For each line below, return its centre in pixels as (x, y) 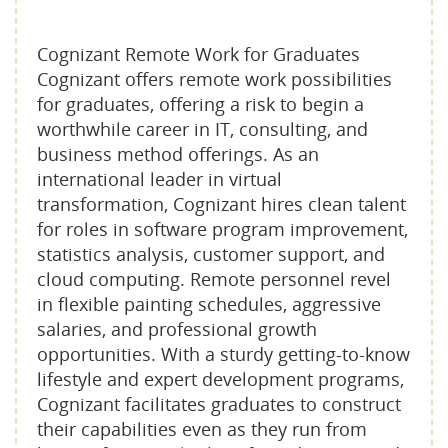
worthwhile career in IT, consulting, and (202, 129)
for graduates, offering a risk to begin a (200, 104)
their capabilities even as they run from (202, 429)
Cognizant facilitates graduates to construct (219, 404)
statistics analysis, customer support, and (211, 254)
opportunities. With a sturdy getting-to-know (223, 354)
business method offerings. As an (178, 154)
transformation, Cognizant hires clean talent (221, 204)
